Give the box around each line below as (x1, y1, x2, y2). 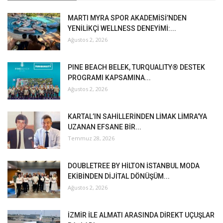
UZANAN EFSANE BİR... (68, 123, 141, 131)
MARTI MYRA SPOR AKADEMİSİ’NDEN (68, 14, 187, 22)
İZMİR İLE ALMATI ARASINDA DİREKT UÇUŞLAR (68, 211, 215, 220)
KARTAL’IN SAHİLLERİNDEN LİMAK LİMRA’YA (68, 112, 207, 121)
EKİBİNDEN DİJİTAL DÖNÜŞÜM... (68, 172, 170, 181)
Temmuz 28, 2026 (68, 134, 114, 142)
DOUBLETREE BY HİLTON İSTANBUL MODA (68, 162, 200, 170)
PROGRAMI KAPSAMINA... (68, 74, 151, 82)
